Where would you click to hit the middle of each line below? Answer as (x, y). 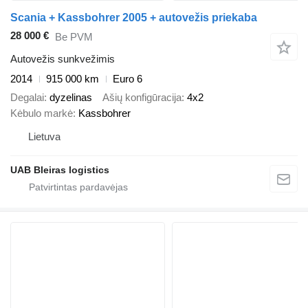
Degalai (27, 97)
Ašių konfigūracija (142, 97)
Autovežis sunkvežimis (63, 59)
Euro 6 (128, 79)
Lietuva (44, 136)
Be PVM (74, 36)
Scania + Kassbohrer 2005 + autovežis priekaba (134, 18)
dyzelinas (71, 97)
